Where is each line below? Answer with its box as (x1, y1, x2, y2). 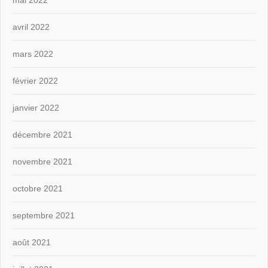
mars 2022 (13, 48, 53, 59)
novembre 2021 (13, 156, 72, 166)
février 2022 (13, 75, 58, 86)
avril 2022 (13, 22, 50, 32)
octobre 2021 (13, 183, 63, 193)
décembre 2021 (13, 129, 72, 139)
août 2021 (13, 237, 51, 247)
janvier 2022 (13, 102, 59, 112)
